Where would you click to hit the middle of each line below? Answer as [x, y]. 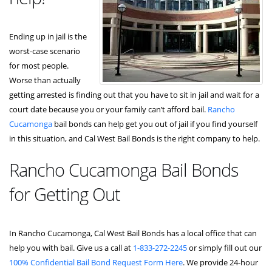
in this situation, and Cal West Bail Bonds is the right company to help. [134, 138]
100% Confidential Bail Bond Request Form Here [96, 262]
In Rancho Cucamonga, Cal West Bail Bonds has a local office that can [133, 233]
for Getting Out [65, 194]
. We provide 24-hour [220, 262]
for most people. [39, 65]
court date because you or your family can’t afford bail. [108, 109]
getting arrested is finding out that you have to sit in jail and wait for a [134, 94]
